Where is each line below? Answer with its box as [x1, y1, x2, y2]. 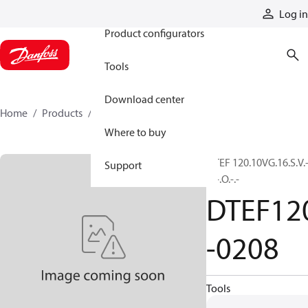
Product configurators [104, 26, 204, 40]
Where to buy [104, 125, 166, 139]
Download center [104, 92, 184, 106]
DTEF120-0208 [97, 106, 163, 120]
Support [104, 158, 142, 172]
